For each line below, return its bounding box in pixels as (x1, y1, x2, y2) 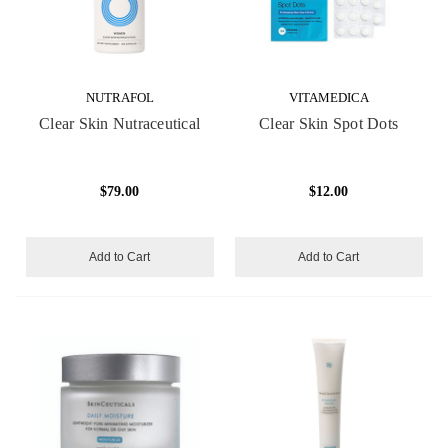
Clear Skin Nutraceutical (39, 114, 200, 132)
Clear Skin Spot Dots (259, 114, 398, 132)
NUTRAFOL (85, 89, 154, 105)
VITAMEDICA (288, 89, 369, 105)
